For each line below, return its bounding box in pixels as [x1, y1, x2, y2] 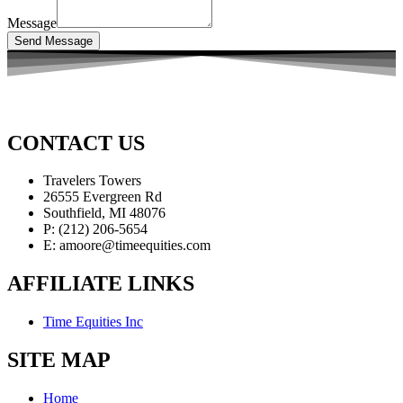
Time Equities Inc [43, 314, 143, 330]
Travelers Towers [43, 173, 141, 189]
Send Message [14, 33, 93, 48]
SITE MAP [7, 348, 111, 372]
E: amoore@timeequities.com [43, 237, 210, 254]
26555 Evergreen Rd [43, 189, 162, 205]
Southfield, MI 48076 [43, 205, 166, 221]
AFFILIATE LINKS [7, 272, 194, 296]
